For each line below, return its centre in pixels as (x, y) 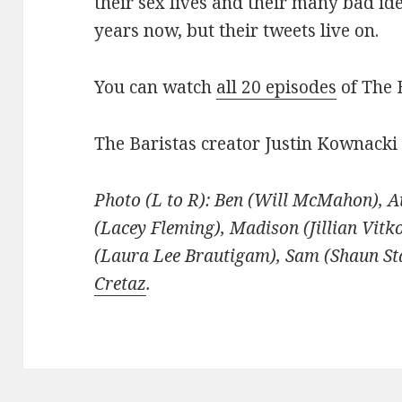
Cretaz (121, 283)
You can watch (156, 87)
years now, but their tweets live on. (237, 30)
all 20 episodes (277, 87)
